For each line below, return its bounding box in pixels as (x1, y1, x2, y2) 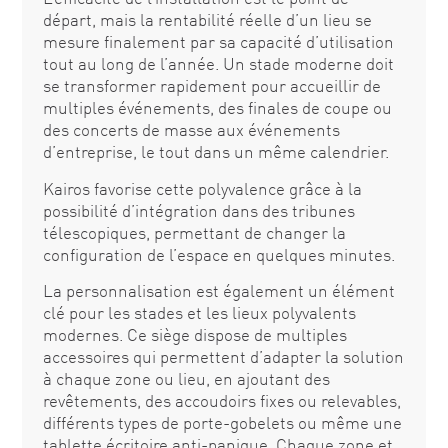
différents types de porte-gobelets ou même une (42, 412, 402, 434)
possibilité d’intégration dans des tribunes (42, 199, 355, 221)
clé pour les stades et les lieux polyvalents (42, 302, 356, 324)
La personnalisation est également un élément (42, 280, 395, 302)
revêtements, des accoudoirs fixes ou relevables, (42, 390, 401, 412)
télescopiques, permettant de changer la (42, 221, 346, 243)
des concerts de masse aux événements (42, 119, 340, 141)
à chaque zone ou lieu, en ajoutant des (42, 368, 330, 390)
